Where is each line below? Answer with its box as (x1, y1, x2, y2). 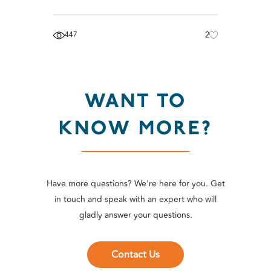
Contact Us (111, 247, 160, 263)
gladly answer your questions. (79, 209, 192, 222)
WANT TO (84, 89, 187, 114)
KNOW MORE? (59, 116, 212, 141)
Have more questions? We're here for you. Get (46, 177, 225, 191)
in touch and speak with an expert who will (54, 193, 217, 206)
